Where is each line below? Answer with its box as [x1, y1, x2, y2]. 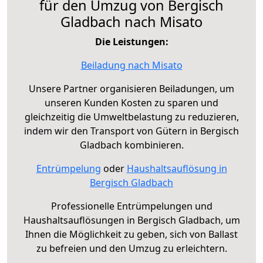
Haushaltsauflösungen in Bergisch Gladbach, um [23, 214, 240, 227]
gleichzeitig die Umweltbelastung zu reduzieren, [24, 110, 239, 124]
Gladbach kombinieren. [79, 139, 184, 152]
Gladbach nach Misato [60, 12, 203, 32]
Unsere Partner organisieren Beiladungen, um [29, 82, 234, 96]
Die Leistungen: [95, 35, 168, 49]
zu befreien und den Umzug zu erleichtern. [36, 242, 227, 255]
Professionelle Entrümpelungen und [50, 200, 213, 213]
